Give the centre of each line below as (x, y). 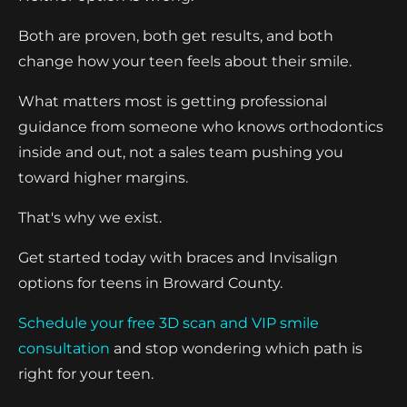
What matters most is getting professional (173, 101)
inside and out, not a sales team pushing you (181, 152)
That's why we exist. (90, 217)
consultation (64, 348)
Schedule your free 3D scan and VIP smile (169, 323)
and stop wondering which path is (236, 348)
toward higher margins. (103, 177)
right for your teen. (86, 373)
